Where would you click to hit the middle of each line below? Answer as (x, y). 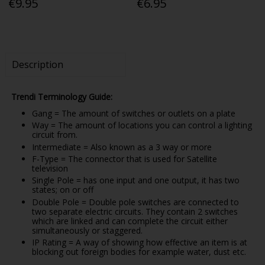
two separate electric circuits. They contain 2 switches (135, 211)
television (50, 169)
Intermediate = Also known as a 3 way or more (122, 147)
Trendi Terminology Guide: (63, 96)
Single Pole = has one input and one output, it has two (135, 180)
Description (37, 64)
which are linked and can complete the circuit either (130, 221)
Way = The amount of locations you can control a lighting (142, 125)
